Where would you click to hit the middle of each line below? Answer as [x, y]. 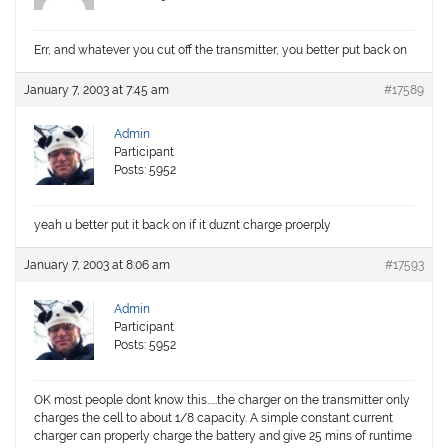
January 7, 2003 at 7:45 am [97, 90]
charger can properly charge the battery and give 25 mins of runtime [223, 436]
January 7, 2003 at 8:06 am [97, 265]
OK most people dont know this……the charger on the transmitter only [222, 400]
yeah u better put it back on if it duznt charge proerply [183, 225]
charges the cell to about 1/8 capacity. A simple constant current [214, 418]
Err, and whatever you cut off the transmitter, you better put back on [221, 50]
